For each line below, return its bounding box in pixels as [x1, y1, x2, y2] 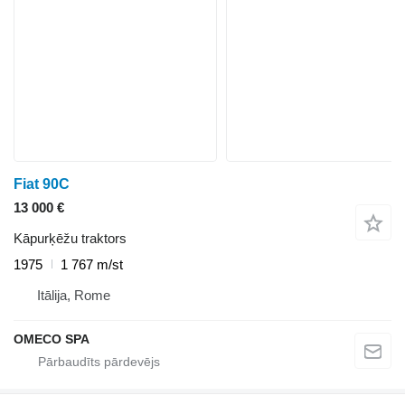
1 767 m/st [61, 256, 123, 272]
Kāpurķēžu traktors [14, 230, 127, 246]
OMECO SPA [14, 331, 89, 346]
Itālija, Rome [37, 287, 110, 303]
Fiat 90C [14, 175, 70, 192]
